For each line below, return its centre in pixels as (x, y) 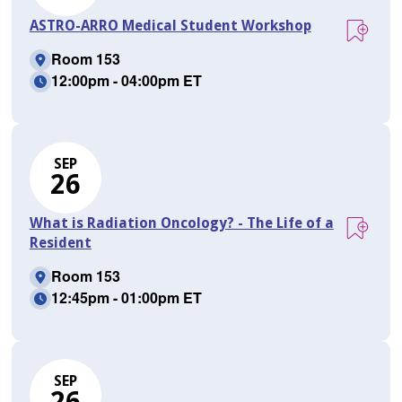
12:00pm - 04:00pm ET (126, 81)
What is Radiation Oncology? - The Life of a (181, 223)
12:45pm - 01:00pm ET (126, 298)
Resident (60, 243)
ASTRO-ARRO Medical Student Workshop (170, 26)
